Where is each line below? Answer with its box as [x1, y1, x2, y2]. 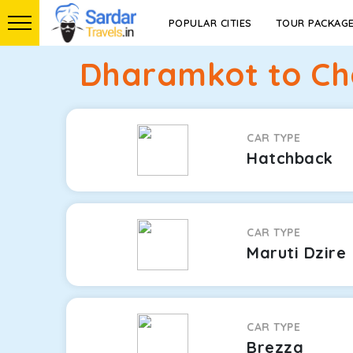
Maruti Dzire [247, 243, 347, 262]
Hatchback [247, 148, 333, 168]
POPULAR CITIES [168, 17, 252, 29]
